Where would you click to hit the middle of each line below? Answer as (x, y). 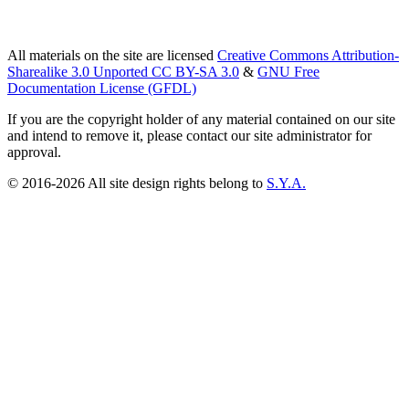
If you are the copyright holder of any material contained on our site (201, 119)
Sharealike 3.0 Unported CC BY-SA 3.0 (123, 71)
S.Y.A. (286, 183)
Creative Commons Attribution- (308, 55)
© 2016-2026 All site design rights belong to (137, 183)
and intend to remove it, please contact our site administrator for (189, 135)
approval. (34, 152)
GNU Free (288, 71)
